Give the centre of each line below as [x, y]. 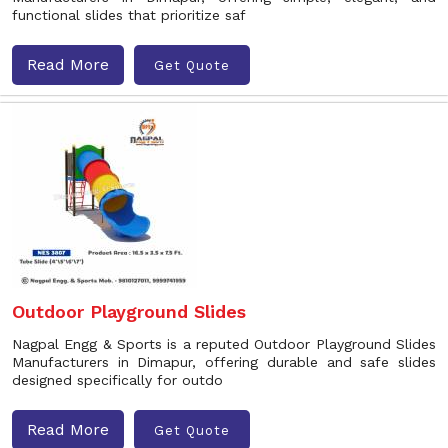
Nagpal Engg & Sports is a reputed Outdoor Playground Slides [224, 344]
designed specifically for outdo [117, 380]
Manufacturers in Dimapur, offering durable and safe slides [224, 362]
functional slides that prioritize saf [129, 15]
